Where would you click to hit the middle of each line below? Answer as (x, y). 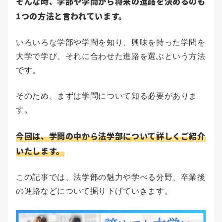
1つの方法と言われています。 (71, 16)
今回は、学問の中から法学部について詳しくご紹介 (111, 136)
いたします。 (40, 151)
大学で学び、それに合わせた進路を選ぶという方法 (111, 56)
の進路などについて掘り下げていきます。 (94, 191)
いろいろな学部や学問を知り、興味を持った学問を (111, 43)
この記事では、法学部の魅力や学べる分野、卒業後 (111, 177)
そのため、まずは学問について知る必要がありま (107, 96)
